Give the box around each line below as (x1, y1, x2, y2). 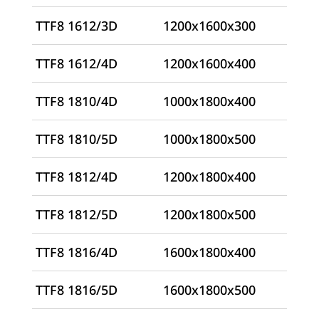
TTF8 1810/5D (35, 130, 117, 148)
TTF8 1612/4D (35, 55, 117, 73)
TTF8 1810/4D (35, 93, 117, 110)
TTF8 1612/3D (35, 17, 117, 35)
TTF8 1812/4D (35, 168, 117, 186)
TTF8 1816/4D (35, 244, 117, 261)
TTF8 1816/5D (35, 281, 117, 299)
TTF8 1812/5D (35, 206, 117, 224)
